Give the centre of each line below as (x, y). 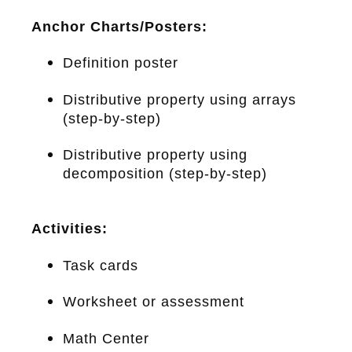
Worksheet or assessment (154, 302)
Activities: (70, 229)
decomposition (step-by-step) (165, 174)
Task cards (101, 265)
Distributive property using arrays (180, 99)
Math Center (106, 338)
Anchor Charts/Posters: (119, 26)
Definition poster (121, 63)
